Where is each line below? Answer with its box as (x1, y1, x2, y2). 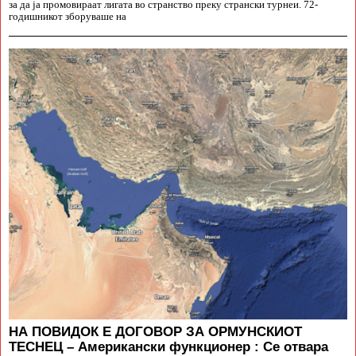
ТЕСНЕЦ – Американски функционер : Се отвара (9, 339, 328, 354)
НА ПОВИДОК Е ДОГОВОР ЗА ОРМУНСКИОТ (9, 323, 302, 339)
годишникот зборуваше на (9, 10, 126, 22)
